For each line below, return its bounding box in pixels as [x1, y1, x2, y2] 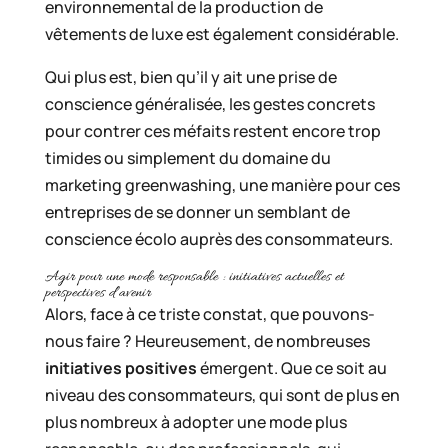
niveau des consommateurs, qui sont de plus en [44, 384, 400, 407]
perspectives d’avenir [44, 283, 151, 304]
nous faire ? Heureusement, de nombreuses [44, 330, 370, 353]
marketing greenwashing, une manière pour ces [44, 174, 400, 197]
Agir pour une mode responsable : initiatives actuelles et [44, 267, 344, 288]
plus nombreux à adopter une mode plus [44, 411, 347, 434]
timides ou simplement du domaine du [44, 147, 331, 170]
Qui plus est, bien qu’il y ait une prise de [44, 66, 337, 89]
